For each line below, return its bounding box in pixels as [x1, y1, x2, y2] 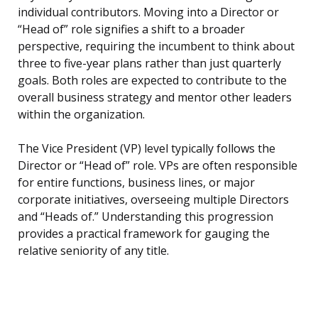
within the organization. [18, 106, 145, 123]
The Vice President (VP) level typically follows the [18, 141, 275, 157]
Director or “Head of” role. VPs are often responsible [18, 158, 297, 174]
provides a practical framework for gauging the [18, 226, 270, 242]
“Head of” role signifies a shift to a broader [18, 21, 245, 38]
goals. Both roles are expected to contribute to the [18, 72, 287, 89]
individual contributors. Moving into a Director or [18, 4, 279, 21]
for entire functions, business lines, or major [18, 175, 255, 191]
